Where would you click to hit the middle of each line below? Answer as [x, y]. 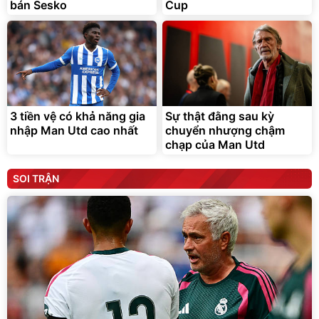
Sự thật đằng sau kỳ [220, 116]
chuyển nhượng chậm [225, 131]
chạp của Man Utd [215, 145]
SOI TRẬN [36, 179]
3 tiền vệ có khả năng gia [78, 116]
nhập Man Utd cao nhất [74, 131]
